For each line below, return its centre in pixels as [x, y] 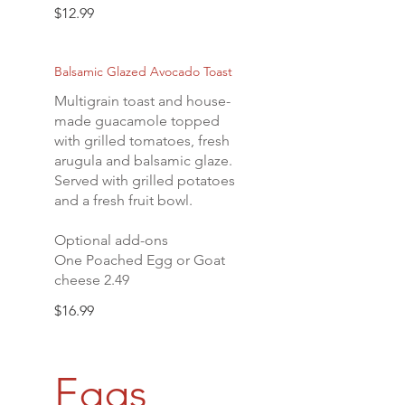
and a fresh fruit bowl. [123, 200]
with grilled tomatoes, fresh [142, 141]
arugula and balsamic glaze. [143, 160]
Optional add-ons [111, 240]
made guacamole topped [137, 121]
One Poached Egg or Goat [140, 260]
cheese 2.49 [92, 280]
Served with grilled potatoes [145, 180]
